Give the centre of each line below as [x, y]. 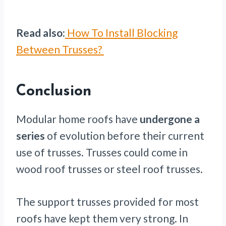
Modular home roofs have [78, 119]
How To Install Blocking [121, 33]
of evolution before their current [125, 136]
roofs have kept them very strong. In [102, 218]
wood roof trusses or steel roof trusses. [109, 169]
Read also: [41, 33]
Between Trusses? [60, 49]
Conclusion [54, 92]
